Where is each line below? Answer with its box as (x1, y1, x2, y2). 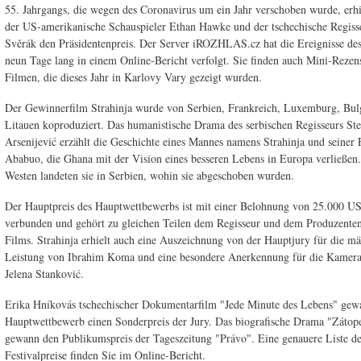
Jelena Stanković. (5, 265, 84, 281)
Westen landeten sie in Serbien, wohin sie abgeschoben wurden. (5, 168, 294, 184)
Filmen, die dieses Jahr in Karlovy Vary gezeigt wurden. (5, 69, 262, 85)
